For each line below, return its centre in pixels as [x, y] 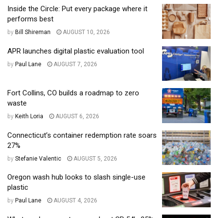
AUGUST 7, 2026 [75, 64]
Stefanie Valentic [38, 158]
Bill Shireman [33, 32]
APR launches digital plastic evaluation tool [76, 51]
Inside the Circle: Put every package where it [77, 9]
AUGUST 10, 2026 [86, 32]
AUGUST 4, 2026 [75, 201]
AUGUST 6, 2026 [77, 117]
